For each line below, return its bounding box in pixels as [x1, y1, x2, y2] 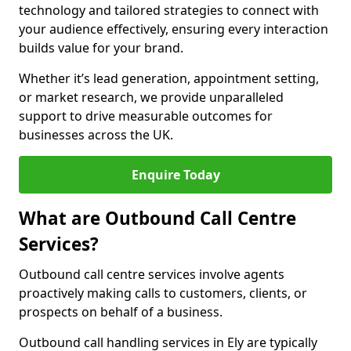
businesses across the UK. [19, 126, 173, 143]
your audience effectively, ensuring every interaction [19, 20, 328, 38]
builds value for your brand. [19, 39, 183, 56]
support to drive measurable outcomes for [19, 107, 273, 125]
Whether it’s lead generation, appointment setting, [19, 70, 319, 87]
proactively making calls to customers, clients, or [19, 284, 307, 302]
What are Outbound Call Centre [19, 206, 296, 230]
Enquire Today [131, 166, 220, 183]
